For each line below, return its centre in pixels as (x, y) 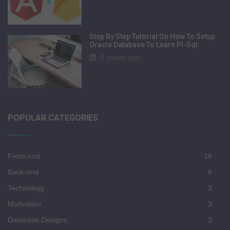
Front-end (24, 156)
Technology (26, 188)
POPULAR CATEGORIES (53, 118)
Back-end (23, 172)
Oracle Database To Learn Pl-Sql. (145, 44)
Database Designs (37, 219)
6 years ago (120, 57)
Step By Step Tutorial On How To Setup (152, 36)
